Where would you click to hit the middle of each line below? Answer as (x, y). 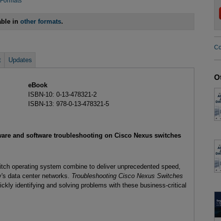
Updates (20, 60)
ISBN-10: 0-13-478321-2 (62, 95)
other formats (41, 22)
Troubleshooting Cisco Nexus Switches (127, 176)
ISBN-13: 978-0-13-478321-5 (68, 104)
